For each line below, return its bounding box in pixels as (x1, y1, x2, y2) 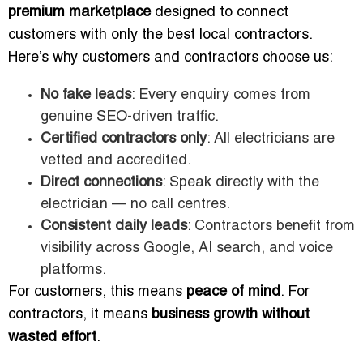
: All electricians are (207, 132, 335, 147)
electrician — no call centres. (41, 198, 230, 212)
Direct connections (41, 176, 162, 190)
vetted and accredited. (41, 154, 191, 169)
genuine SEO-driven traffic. (41, 110, 219, 125)
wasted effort (8, 331, 96, 345)
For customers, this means (8, 285, 186, 300)
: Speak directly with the (162, 176, 319, 190)
